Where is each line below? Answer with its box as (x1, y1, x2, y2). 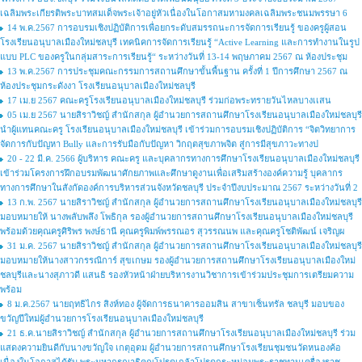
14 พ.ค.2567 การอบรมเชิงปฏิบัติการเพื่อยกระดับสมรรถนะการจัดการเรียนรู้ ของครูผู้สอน (7, 23, 347, 32)
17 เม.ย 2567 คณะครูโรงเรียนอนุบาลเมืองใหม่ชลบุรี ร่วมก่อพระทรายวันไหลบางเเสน (7, 95, 331, 105)
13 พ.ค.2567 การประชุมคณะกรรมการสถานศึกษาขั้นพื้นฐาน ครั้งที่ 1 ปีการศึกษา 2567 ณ (7, 66, 347, 76)
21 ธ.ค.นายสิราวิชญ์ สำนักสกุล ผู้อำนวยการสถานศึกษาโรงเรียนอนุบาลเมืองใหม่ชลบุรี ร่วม (7, 328, 356, 338)
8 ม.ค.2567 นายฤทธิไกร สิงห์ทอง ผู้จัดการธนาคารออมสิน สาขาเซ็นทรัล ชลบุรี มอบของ (7, 299, 344, 309)
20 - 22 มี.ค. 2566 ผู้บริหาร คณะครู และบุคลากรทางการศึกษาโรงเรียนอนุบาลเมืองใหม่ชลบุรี (7, 154, 360, 163)
